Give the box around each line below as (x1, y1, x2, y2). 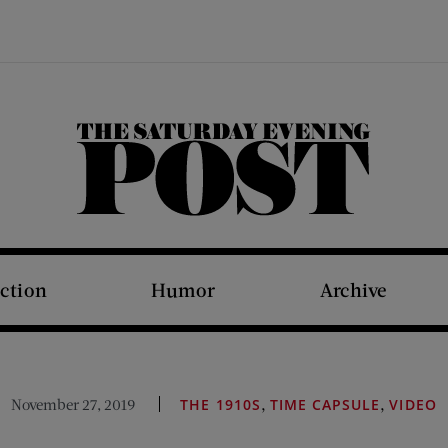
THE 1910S (180, 395, 261, 414)
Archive (319, 278, 387, 301)
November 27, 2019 (11, 395, 136, 413)
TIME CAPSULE (269, 395, 381, 414)
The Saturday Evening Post (223, 205, 254, 224)
